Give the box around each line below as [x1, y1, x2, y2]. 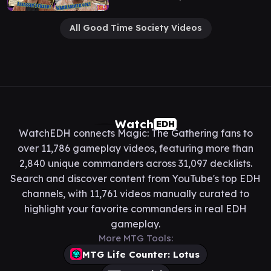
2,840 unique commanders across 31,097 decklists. [19, 157, 252, 169]
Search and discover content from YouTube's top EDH [10, 172, 261, 184]
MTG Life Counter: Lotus [82, 248, 200, 260]
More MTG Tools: [98, 232, 173, 244]
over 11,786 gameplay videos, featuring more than [18, 142, 253, 154]
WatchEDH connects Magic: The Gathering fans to [18, 126, 253, 139]
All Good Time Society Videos [69, 22, 202, 33]
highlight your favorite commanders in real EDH [24, 202, 247, 215]
